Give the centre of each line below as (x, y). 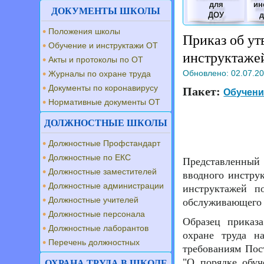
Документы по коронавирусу (103, 88)
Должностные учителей (93, 200)
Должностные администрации (106, 186)
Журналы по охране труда (100, 74)
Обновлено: (207, 73)
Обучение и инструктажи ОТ (103, 45)
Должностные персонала (97, 214)
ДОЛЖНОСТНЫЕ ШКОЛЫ (106, 123)
